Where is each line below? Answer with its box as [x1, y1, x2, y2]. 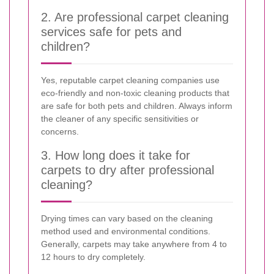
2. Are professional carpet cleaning [41, 10, 229, 24]
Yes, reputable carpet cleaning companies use [41, 75, 220, 85]
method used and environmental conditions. [41, 226, 210, 236]
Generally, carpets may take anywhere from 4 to [41, 239, 227, 249]
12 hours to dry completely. [41, 251, 146, 262]
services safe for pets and [41, 24, 182, 39]
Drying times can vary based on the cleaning [41, 213, 213, 223]
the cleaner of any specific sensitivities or [41, 113, 199, 124]
